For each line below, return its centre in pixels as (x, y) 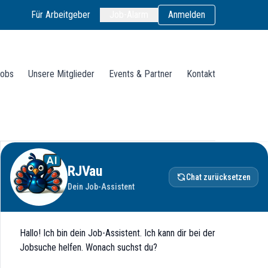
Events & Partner (141, 74)
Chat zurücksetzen (218, 177)
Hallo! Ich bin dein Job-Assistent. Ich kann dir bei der (118, 233)
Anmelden (187, 15)
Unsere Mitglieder (61, 74)
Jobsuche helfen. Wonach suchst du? (89, 247)
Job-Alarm (129, 15)
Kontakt (201, 74)
